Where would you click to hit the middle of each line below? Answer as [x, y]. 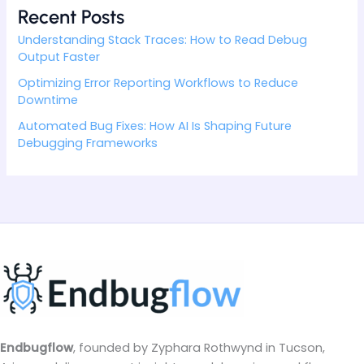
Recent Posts [71, 16]
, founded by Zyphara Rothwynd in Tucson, [199, 347]
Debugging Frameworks [88, 143]
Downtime [48, 100]
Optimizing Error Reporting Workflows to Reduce [158, 82]
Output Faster [59, 56]
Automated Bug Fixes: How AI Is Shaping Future [155, 126]
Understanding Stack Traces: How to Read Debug [163, 39]
